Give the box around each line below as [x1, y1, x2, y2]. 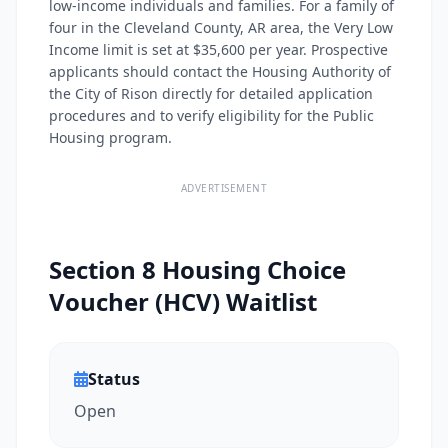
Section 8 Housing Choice [49, 253, 346, 286]
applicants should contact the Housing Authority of [49, 62, 391, 81]
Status [88, 368, 140, 390]
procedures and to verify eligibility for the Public [49, 106, 374, 125]
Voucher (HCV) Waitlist [49, 285, 317, 318]
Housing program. [49, 128, 172, 147]
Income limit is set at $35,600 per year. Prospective [49, 40, 388, 59]
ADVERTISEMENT [180, 181, 268, 195]
